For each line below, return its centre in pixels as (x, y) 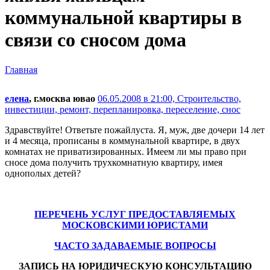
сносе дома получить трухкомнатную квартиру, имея (114, 162)
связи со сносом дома (96, 40)
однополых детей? (43, 173)
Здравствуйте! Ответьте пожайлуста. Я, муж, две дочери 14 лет (135, 130)
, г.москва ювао (62, 98)
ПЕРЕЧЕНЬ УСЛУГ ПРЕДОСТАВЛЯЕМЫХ (135, 214)
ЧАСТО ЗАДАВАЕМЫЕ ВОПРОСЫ (135, 245)
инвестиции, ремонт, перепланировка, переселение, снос (123, 109)
